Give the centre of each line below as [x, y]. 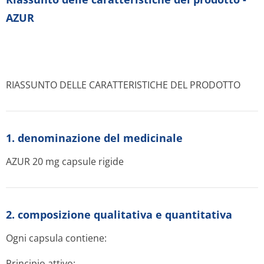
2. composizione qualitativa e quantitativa [119, 214]
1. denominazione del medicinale [94, 138]
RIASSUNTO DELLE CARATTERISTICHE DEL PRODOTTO [123, 85]
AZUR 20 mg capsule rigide [65, 161]
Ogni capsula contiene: [56, 238]
